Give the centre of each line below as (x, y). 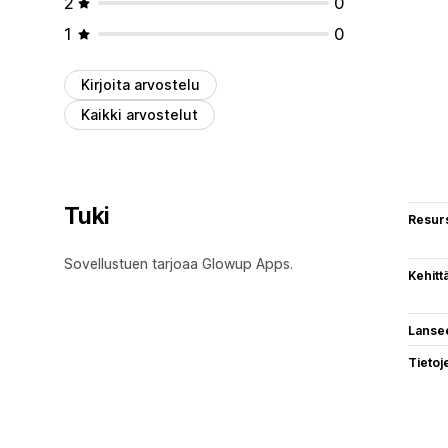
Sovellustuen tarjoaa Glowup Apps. (178, 263)
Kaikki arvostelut (139, 114)
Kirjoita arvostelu (140, 84)
